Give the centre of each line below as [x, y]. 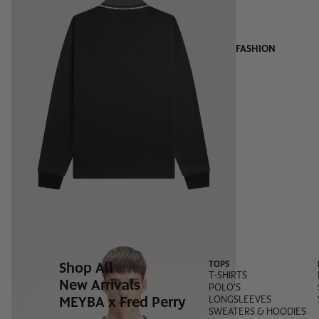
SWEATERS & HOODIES [257, 311]
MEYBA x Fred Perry [122, 302]
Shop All [86, 267]
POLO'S [224, 287]
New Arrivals [99, 284]
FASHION [256, 49]
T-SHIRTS [228, 274]
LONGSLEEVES [240, 299]
